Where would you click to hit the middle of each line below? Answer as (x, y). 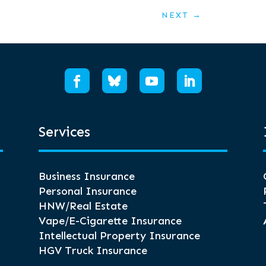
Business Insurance (86, 177)
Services (64, 132)
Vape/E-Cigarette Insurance (110, 221)
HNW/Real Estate (83, 206)
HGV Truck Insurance (93, 251)
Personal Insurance (87, 191)
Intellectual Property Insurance (119, 236)
